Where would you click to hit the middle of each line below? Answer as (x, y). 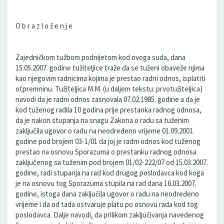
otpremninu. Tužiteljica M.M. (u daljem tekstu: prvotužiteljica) (109, 89)
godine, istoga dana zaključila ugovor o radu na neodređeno (107, 194)
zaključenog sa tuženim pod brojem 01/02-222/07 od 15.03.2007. (112, 162)
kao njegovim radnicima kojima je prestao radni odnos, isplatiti (110, 78)
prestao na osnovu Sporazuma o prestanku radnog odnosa (106, 152)
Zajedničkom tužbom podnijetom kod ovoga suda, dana (100, 57)
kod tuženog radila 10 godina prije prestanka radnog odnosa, (108, 110)
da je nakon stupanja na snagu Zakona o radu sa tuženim (102, 120)
